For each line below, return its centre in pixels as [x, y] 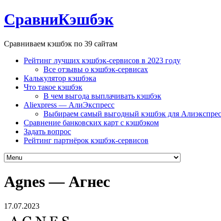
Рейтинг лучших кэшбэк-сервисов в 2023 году [102, 60]
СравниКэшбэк [59, 19]
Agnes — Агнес [57, 182]
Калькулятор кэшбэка [60, 78]
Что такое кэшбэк [53, 87]
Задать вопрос [47, 131]
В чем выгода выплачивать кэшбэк [102, 96]
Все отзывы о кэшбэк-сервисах [96, 69]
